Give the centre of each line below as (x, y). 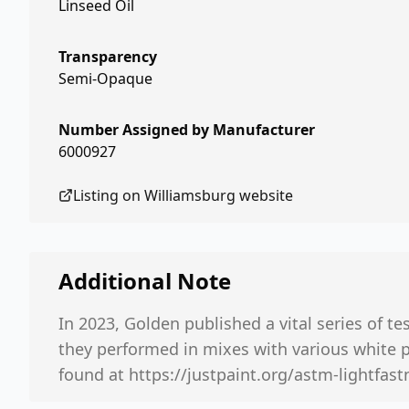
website (264, 195)
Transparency (108, 57)
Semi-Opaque (105, 79)
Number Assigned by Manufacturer (187, 130)
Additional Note (145, 281)
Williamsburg (190, 195)
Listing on (109, 195)
